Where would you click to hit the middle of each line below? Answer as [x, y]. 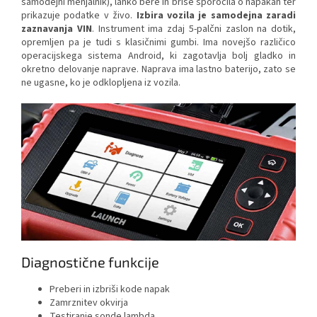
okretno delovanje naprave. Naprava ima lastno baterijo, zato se [158, 70]
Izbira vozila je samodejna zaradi [216, 16]
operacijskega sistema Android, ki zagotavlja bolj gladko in [158, 56]
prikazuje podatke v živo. [79, 16]
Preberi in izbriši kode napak [110, 290]
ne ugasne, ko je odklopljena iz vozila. [101, 83]
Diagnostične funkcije [90, 262]
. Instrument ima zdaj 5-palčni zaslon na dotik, [194, 29]
